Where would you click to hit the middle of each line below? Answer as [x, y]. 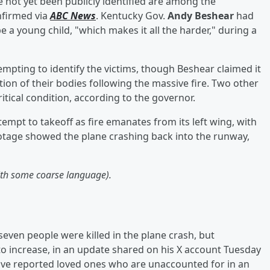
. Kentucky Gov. [132, 15]
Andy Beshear [201, 15]
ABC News [73, 15]
